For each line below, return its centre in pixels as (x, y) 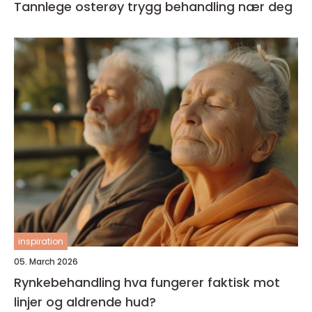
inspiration (41, 242)
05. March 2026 (46, 262)
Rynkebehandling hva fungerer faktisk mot (69, 283)
